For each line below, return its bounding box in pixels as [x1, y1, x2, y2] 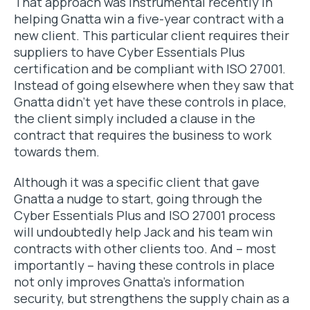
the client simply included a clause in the [14, 110, 255, 127]
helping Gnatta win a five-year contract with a [14, 10, 284, 27]
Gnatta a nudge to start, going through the [14, 190, 262, 207]
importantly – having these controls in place [14, 257, 275, 273]
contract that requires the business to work [14, 127, 271, 143]
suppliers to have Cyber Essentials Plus [14, 44, 245, 60]
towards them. [14, 143, 100, 160]
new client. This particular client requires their [14, 27, 289, 44]
